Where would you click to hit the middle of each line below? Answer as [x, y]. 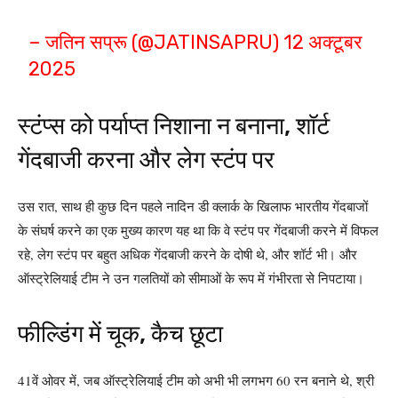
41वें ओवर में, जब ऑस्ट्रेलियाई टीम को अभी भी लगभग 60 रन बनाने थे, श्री [196, 380]
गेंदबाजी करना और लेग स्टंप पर [146, 160]
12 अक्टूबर [323, 42]
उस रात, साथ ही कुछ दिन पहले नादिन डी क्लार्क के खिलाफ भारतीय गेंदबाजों [193, 206]
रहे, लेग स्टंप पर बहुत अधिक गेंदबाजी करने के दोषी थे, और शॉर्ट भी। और [187, 254]
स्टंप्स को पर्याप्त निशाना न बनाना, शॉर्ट [174, 126]
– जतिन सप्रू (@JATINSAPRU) [156, 42]
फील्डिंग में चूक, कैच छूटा [120, 334]
